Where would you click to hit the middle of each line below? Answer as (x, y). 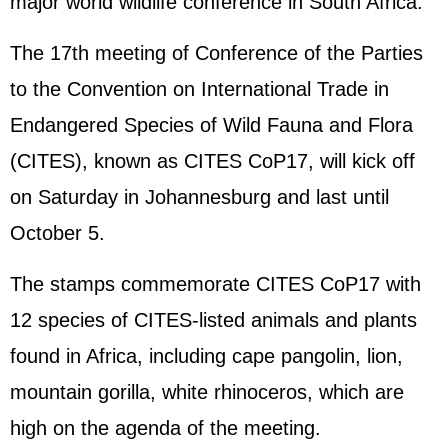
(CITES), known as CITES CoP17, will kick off (212, 161)
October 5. (57, 233)
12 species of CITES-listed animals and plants (213, 320)
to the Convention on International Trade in (199, 89)
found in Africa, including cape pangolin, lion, (206, 356)
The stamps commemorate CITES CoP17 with (215, 284)
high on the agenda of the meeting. (165, 428)
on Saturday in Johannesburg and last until (199, 197)
